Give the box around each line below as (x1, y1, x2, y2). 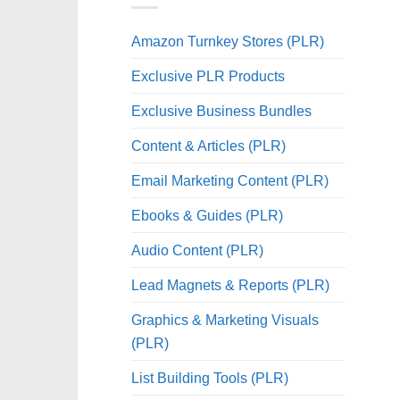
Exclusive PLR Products (131, 67, 285, 84)
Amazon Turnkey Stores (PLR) (131, 32, 324, 49)
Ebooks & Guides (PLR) (131, 206, 283, 223)
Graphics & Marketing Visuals (131, 311, 319, 328)
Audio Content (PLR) (131, 241, 263, 258)
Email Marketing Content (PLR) (131, 171, 329, 188)
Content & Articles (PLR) (131, 137, 286, 154)
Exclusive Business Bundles (131, 102, 312, 119)
